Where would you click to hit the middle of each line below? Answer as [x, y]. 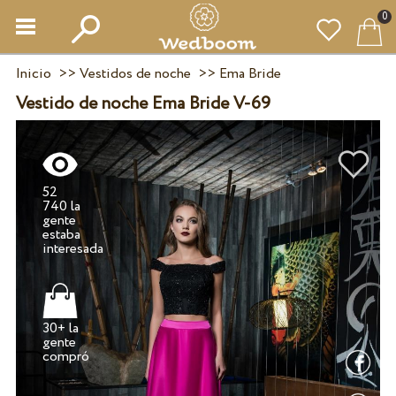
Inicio [33, 74]
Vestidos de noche [135, 74]
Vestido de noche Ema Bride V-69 [143, 104]
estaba [62, 235]
